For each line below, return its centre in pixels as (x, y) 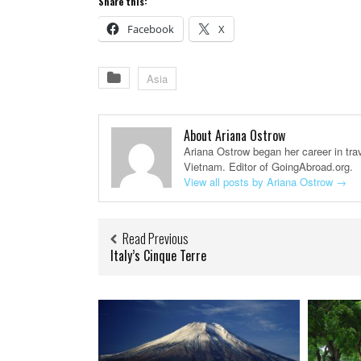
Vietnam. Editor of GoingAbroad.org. (268, 167)
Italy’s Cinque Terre (158, 256)
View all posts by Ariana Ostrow (260, 182)
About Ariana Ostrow (234, 136)
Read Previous (156, 239)
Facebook (151, 29)
